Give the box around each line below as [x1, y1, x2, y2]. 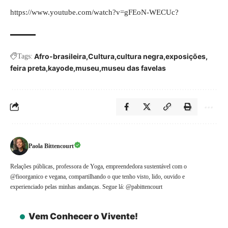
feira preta [10, 64, 46, 72]
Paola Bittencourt [28, 142, 74, 150]
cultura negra [117, 52, 163, 61]
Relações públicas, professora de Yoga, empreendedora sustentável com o [10, 163, 187, 170]
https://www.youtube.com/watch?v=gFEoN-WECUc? [10, 8, 179, 16]
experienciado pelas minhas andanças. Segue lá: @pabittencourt [10, 183, 162, 190]
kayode [48, 64, 73, 72]
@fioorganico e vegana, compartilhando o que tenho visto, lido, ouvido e [10, 173, 185, 180]
